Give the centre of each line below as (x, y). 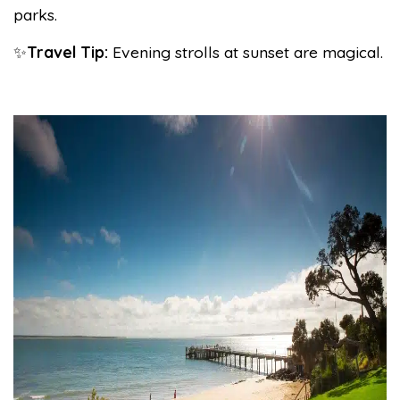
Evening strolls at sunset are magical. (248, 52)
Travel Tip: (70, 52)
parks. (35, 14)
